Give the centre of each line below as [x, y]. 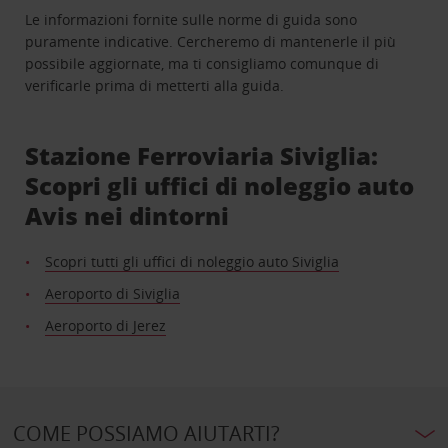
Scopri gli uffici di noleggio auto [220, 186]
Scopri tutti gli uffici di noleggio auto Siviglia [192, 262]
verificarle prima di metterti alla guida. [155, 86]
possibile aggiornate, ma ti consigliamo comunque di [202, 64]
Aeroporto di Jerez [106, 326]
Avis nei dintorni [127, 216]
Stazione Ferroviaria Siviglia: [202, 156]
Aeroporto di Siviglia [113, 294]
